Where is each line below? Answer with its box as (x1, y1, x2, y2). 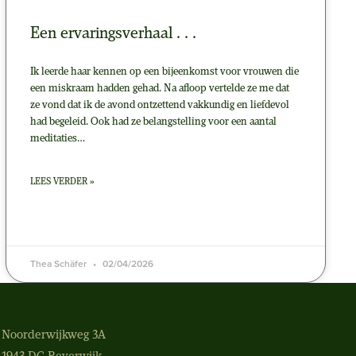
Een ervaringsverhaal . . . (30, 25, 197, 43)
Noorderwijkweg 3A (2, 328, 106, 342)
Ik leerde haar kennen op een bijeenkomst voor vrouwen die (30, 66, 300, 79)
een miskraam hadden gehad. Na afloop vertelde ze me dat (30, 83, 290, 95)
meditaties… (30, 133, 86, 145)
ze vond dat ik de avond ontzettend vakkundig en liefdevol (30, 99, 290, 112)
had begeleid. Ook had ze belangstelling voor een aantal (30, 116, 277, 129)
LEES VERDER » (30, 177, 95, 188)
